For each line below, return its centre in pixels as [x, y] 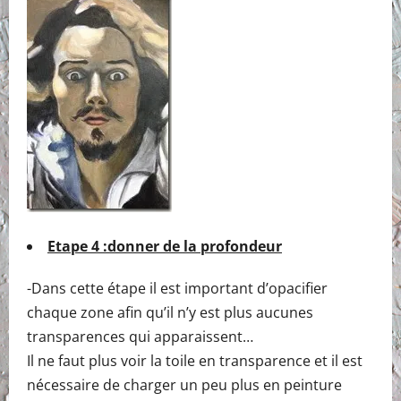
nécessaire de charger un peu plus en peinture [184, 384]
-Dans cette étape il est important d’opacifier [177, 288]
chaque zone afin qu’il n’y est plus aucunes [170, 312]
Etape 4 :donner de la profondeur [165, 246]
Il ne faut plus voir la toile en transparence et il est [195, 360]
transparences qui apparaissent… [140, 336]
